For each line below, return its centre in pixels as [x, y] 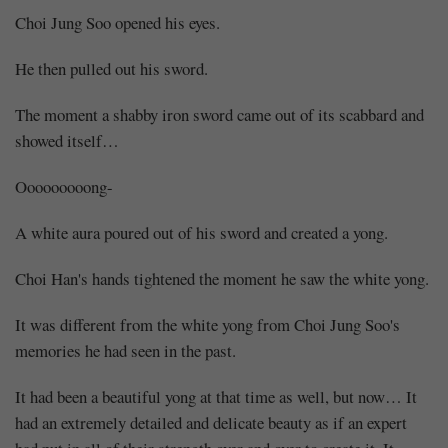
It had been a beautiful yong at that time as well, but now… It [216, 396]
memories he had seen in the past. [125, 350]
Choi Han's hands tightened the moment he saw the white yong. [222, 278]
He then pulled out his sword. [111, 68]
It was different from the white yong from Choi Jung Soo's [207, 324]
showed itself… [67, 140]
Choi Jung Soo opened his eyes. [117, 22]
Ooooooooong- [64, 186]
